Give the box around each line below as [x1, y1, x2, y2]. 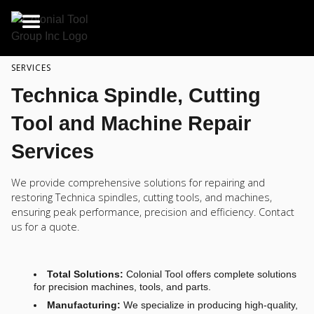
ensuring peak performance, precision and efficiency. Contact [11, 205, 294, 219]
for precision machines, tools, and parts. [34, 281, 211, 293]
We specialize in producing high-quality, [121, 299, 299, 310]
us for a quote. [11, 220, 79, 234]
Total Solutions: [47, 268, 124, 280]
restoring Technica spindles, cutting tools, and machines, [11, 191, 272, 205]
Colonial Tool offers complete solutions [123, 268, 297, 280]
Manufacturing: [47, 299, 121, 310]
